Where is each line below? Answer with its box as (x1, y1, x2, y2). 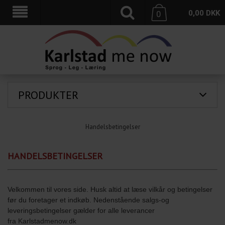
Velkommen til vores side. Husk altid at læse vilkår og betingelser (8, 185, 212, 193)
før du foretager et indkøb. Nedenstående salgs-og (8, 195, 169, 204)
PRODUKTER (18, 88, 78, 102)
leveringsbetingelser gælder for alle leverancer (8, 206, 155, 214)
